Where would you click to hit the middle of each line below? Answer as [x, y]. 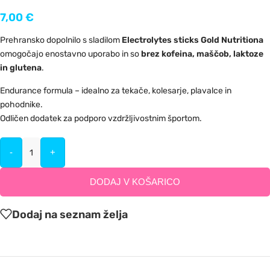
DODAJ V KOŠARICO [135, 182]
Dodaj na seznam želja [70, 214]
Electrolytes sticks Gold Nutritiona [193, 40]
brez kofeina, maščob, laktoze [202, 54]
